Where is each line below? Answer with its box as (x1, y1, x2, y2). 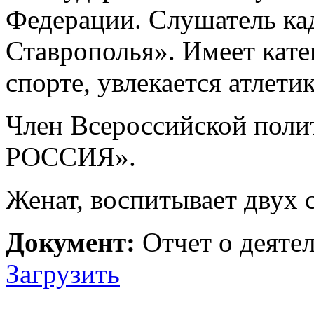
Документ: (6, 226, 135, 257)
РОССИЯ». (6, 141, 136, 172)
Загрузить (6, 258, 120, 289)
